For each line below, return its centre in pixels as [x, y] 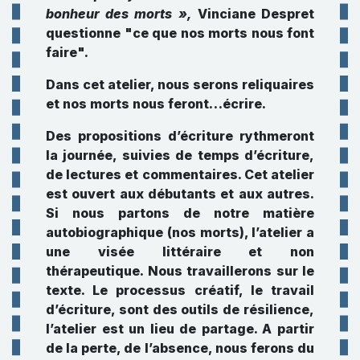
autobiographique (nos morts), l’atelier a [180, 232]
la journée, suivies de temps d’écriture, [180, 155]
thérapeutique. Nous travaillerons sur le [180, 270]
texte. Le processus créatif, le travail [180, 290]
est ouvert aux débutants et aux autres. [180, 193]
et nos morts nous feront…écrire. [156, 103]
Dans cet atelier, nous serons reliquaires [180, 84]
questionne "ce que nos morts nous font [180, 33]
